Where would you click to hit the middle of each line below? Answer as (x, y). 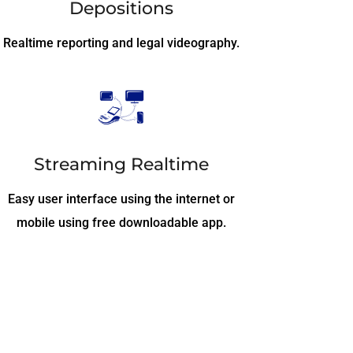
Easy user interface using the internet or (122, 199)
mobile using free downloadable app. (122, 223)
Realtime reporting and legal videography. (122, 43)
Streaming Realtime (122, 165)
